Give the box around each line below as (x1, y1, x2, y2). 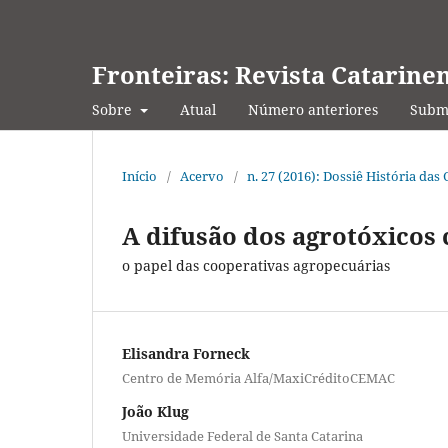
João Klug (122, 401, 189, 421)
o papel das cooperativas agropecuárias (122, 255, 390, 275)
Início (122, 166, 157, 185)
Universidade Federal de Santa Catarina (122, 426, 363, 445)
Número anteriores (247, 99, 378, 119)
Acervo (180, 166, 224, 185)
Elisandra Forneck (122, 343, 250, 363)
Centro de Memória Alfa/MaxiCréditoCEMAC (122, 368, 395, 387)
